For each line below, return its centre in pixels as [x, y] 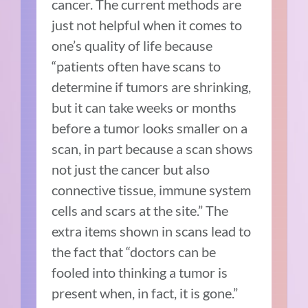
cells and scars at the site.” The [140, 210]
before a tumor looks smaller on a [150, 128]
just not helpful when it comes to [147, 24]
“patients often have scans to [136, 66]
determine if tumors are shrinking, [152, 86]
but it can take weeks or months [144, 107]
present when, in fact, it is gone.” [145, 293]
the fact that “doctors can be [134, 251]
